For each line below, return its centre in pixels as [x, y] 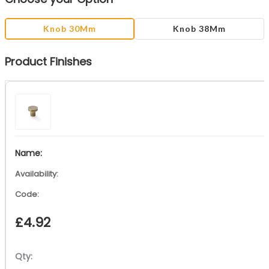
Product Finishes [48, 61]
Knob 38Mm [200, 28]
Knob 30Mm [69, 28]
